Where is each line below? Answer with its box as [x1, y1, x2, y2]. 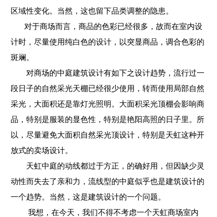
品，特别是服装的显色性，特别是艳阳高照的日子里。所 [11, 115, 205, 124]
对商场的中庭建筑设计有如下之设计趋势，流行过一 [11, 69, 205, 77]
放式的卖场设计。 [11, 146, 73, 155]
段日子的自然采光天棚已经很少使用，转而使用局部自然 [11, 84, 205, 93]
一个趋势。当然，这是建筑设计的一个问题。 [11, 193, 166, 201]
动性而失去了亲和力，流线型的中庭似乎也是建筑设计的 [11, 177, 205, 186]
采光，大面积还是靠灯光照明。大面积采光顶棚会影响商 [11, 100, 205, 108]
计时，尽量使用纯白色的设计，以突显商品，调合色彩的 [11, 38, 205, 46]
